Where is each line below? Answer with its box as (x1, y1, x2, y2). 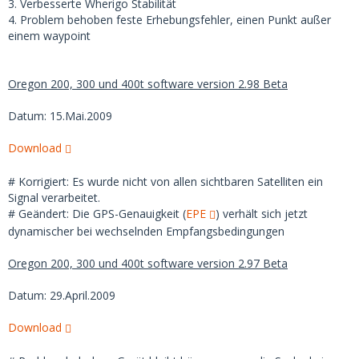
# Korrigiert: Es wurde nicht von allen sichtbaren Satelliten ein (8, 174, 323, 189)
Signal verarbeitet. (8, 190, 100, 205)
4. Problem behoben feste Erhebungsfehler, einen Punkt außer (8, 12, 331, 27)
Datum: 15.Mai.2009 (8, 108, 112, 123)
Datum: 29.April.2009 (8, 288, 115, 303)
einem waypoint (8, 28, 91, 43)
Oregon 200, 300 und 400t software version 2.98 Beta (8, 76, 288, 91)
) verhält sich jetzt (216, 206, 308, 221)
